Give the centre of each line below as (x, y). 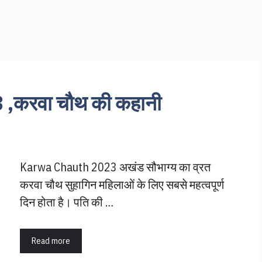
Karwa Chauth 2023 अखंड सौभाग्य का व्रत (115, 167)
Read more (51, 240)
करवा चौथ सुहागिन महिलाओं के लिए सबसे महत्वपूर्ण (122, 184)
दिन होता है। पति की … (67, 202)
